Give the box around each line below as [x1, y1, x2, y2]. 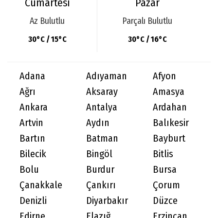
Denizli [19, 195, 47, 206]
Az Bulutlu [30, 16, 65, 26]
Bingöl [86, 148, 112, 160]
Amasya [153, 86, 184, 97]
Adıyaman [86, 70, 127, 82]
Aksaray [86, 86, 118, 97]
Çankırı [86, 179, 116, 191]
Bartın [19, 132, 45, 144]
